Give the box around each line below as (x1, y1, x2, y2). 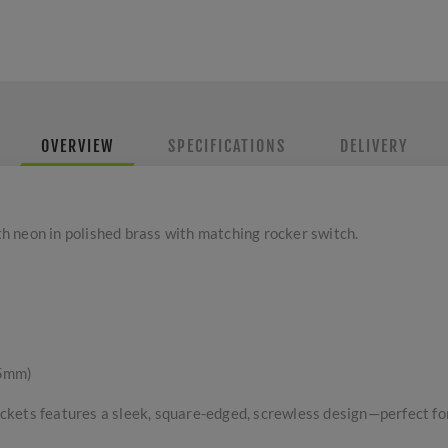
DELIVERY (339, 136, 408, 156)
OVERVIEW (40, 136, 114, 156)
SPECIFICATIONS (167, 136, 286, 156)
